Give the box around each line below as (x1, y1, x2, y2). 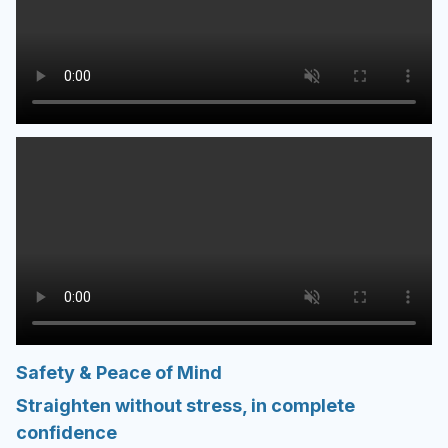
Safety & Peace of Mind (16, 361, 222, 383)
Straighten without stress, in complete (16, 394, 355, 416)
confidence (16, 421, 117, 443)
